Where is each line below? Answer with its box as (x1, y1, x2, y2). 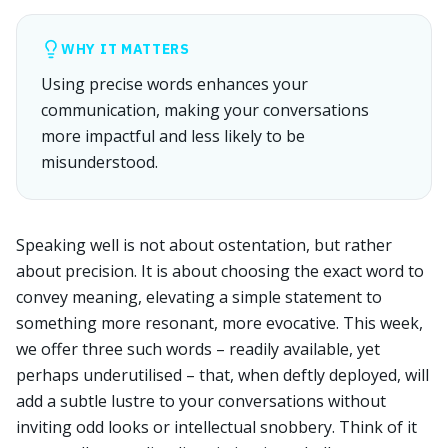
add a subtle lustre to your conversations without (16, 390, 386, 412)
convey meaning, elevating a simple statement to (16, 286, 382, 308)
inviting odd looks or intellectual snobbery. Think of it (16, 416, 417, 438)
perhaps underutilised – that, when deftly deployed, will (16, 364, 429, 386)
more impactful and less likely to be (41, 125, 305, 147)
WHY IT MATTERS (61, 40, 190, 58)
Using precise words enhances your (41, 73, 308, 95)
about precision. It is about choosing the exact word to (16, 260, 424, 282)
